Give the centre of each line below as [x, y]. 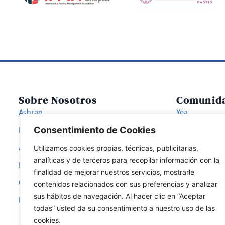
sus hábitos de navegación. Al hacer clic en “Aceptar [120, 196]
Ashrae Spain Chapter [56, 148]
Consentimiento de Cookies [95, 130]
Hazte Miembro [45, 200]
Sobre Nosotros [58, 100]
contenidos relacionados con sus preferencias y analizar [126, 184]
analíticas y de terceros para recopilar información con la [127, 160]
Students [192, 130]
